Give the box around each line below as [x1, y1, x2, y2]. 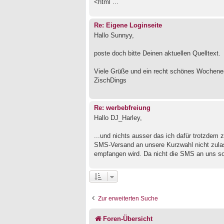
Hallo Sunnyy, [94, 31, 134, 39]
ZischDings [94, 76, 126, 84]
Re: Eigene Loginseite [94, 21, 162, 29]
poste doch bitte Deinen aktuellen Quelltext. [94, 49, 220, 57]
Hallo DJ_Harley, [94, 114, 142, 122]
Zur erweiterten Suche [98, 195, 158, 202]
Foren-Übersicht [103, 215, 152, 223]
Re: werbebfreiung [94, 104, 150, 111]
